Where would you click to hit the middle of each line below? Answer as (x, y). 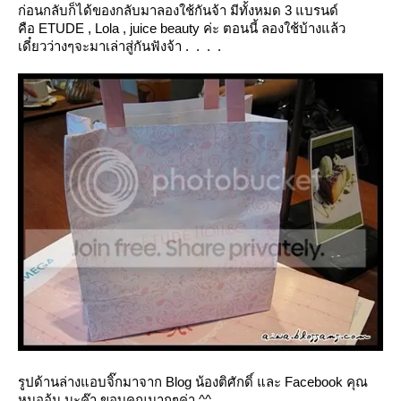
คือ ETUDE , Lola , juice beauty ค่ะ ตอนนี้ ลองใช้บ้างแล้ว (182, 29)
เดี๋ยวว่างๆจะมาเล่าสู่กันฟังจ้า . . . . (119, 47)
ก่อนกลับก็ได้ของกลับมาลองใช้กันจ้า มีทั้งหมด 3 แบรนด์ (178, 11)
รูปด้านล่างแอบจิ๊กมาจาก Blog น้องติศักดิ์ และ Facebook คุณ (193, 381)
